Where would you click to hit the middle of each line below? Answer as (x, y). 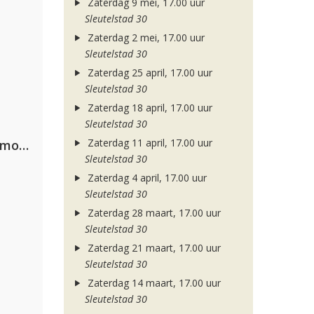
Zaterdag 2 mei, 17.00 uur (144, 37)
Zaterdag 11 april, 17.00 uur (148, 143)
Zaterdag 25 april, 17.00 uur (148, 73)
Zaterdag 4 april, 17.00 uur (145, 178)
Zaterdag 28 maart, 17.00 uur (152, 213)
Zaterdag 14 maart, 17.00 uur (152, 283)
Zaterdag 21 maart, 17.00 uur (152, 248)
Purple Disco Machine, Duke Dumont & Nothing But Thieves (24, 145)
